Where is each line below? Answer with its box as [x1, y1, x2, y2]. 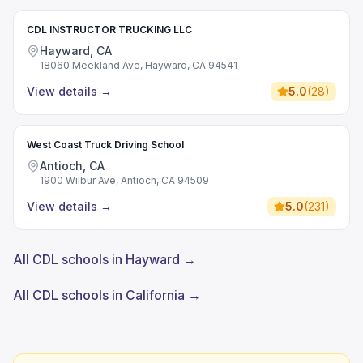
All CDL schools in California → [13, 287, 201, 303]
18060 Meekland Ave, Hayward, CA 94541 [40, 59, 237, 71]
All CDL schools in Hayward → [13, 251, 196, 267]
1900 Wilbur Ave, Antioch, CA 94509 [40, 174, 209, 186]
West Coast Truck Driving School [27, 139, 184, 151]
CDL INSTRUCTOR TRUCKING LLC [27, 23, 192, 36]
